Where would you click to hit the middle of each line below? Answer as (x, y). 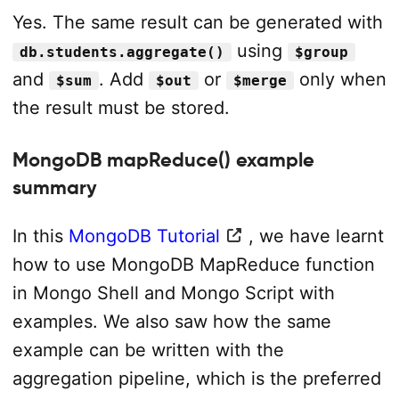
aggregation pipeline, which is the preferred (196, 378)
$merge (260, 80)
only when (340, 79)
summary (54, 187)
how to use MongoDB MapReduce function (193, 264)
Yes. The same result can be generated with (197, 22)
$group (321, 52)
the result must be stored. (121, 107)
